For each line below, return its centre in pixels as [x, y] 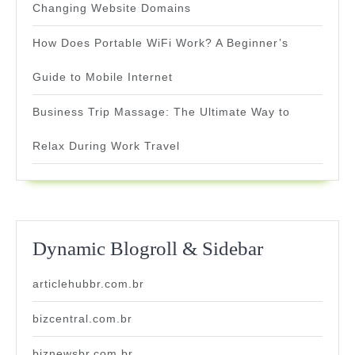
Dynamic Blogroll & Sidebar [148, 249]
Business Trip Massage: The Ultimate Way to [161, 112]
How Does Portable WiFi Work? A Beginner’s [160, 43]
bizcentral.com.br [82, 319]
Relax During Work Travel [106, 146]
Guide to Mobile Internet [103, 77]
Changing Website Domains [112, 8]
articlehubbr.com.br [88, 284]
